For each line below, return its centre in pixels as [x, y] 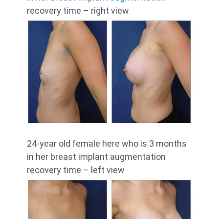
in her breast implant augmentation [96, 157]
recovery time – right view [78, 11]
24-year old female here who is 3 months [107, 144]
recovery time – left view [76, 170]
